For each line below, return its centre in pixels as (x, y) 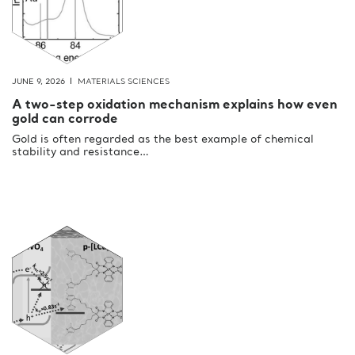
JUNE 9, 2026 (38, 82)
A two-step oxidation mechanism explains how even (175, 106)
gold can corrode (65, 120)
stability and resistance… (80, 153)
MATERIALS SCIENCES (124, 82)
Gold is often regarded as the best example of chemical (163, 140)
